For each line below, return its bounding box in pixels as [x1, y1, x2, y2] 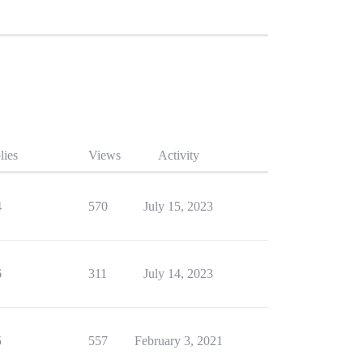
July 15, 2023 [143, 199, 213, 213]
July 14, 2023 [143, 267, 213, 280]
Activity [157, 148, 199, 162]
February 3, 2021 [134, 334, 223, 348]
